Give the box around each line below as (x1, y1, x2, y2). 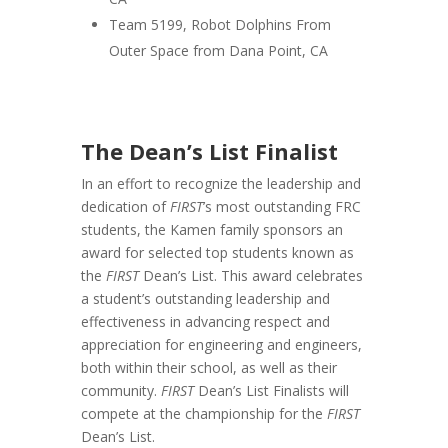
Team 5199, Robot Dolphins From (108, 15, 331, 35)
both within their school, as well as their (80, 358, 337, 378)
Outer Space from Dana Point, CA (108, 41, 328, 61)
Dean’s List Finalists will (193, 381, 349, 401)
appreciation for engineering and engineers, (80, 335, 362, 355)
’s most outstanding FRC (202, 197, 361, 217)
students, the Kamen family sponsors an (80, 220, 343, 240)
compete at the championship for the (80, 404, 327, 424)
